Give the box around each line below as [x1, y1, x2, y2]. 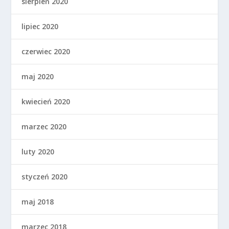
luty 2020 [21, 146, 55, 156]
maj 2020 [21, 71, 54, 81]
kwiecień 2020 [21, 96, 71, 106]
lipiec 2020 [21, 21, 59, 31]
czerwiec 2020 [21, 46, 71, 56]
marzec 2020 [21, 121, 67, 131]
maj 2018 [21, 196, 54, 207]
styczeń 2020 [21, 171, 68, 181]
